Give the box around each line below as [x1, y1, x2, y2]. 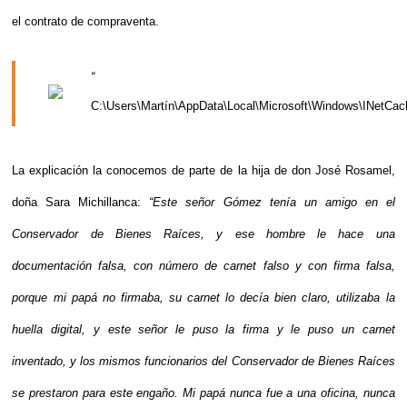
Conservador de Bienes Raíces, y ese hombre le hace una [12, 227, 395, 241]
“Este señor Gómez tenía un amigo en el [149, 195, 395, 209]
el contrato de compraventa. [12, 15, 164, 28]
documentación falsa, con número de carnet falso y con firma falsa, [12, 259, 395, 273]
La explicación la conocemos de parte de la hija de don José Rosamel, [12, 164, 395, 177]
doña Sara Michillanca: [12, 195, 150, 209]
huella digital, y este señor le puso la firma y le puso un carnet [12, 323, 395, 336]
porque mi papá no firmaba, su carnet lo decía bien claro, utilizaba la [12, 291, 395, 304]
